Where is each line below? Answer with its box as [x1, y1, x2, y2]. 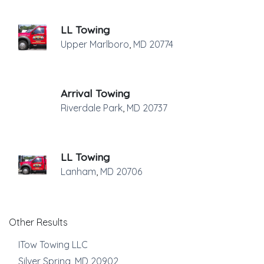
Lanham [61, 166, 96, 177]
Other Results [9, 216, 68, 228]
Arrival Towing [61, 87, 130, 100]
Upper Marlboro [61, 38, 129, 50]
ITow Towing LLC [18, 239, 88, 250]
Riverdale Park [61, 102, 123, 114]
